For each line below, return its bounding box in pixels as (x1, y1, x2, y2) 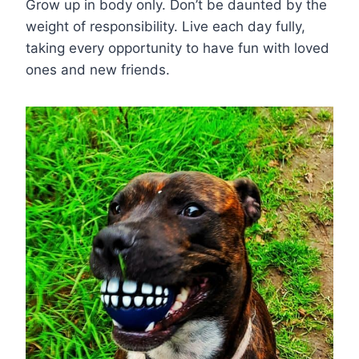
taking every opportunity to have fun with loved (26, 40, 329, 57)
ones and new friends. (26, 62, 170, 79)
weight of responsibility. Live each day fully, (26, 18, 305, 35)
